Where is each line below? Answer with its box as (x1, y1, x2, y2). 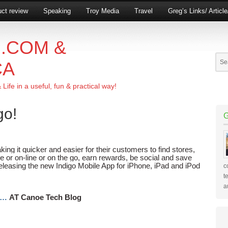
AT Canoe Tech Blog (7, 193, 81, 202)
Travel (134, 7, 153, 15)
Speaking (43, 7, 71, 15)
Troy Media (86, 7, 119, 15)
